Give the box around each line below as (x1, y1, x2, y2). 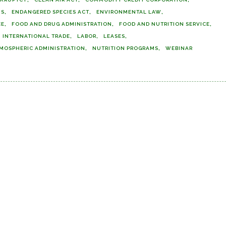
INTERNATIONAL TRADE (3, 33, 70, 39)
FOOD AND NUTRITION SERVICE (119, 21, 210, 27)
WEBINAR (165, 45, 193, 51)
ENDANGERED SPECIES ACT (12, 9, 89, 15)
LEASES (103, 33, 125, 39)
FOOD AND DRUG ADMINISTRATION (12, 21, 112, 27)
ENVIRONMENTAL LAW (96, 9, 161, 15)
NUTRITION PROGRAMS (92, 45, 158, 51)
